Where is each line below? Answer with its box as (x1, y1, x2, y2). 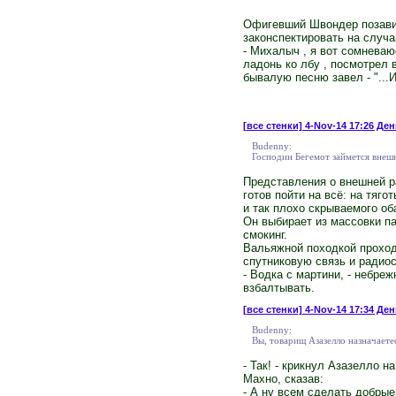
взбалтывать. (242, 280, 315, 294)
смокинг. (242, 227, 287, 241)
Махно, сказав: (242, 371, 324, 385)
